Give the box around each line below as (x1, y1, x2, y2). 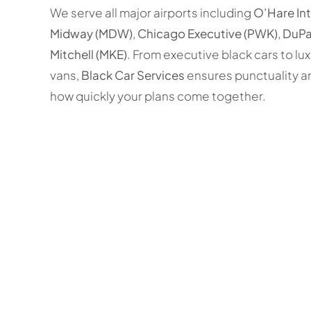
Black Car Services (81, 67, 185, 83)
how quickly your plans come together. (49, 88, 266, 104)
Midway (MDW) (49, 26, 133, 42)
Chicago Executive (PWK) (137, 26, 278, 42)
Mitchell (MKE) (49, 47, 127, 62)
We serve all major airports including (49, 5, 253, 21)
